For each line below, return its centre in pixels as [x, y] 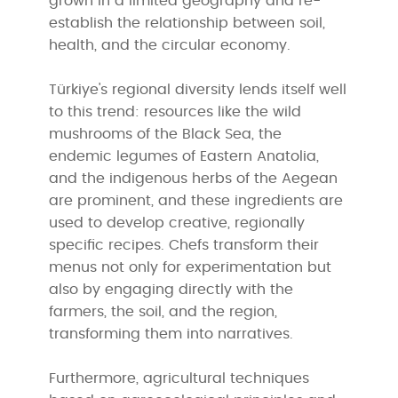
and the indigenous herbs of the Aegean [194, 178]
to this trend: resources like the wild [175, 111]
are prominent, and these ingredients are [196, 200]
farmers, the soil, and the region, [163, 311]
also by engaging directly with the [171, 289]
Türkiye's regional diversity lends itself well [198, 89]
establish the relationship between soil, [187, 23]
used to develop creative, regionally [177, 223]
